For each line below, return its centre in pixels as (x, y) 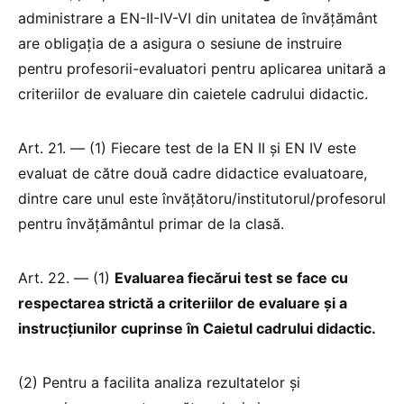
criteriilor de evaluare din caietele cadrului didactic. (195, 93)
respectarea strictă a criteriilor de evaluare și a (183, 303)
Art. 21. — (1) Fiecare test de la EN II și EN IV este (187, 147)
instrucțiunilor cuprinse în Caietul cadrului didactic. (199, 328)
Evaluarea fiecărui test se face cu (231, 277)
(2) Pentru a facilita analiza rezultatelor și (159, 382)
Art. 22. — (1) (66, 277)
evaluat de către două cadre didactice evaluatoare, (193, 173)
